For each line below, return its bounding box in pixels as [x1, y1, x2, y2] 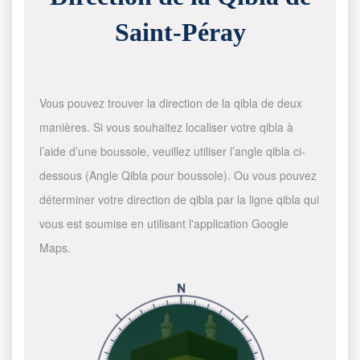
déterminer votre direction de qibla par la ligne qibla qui [39, 191, 320, 207]
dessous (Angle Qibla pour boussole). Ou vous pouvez [39, 167, 317, 183]
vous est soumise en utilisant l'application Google [39, 215, 289, 231]
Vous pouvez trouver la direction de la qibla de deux [39, 95, 303, 111]
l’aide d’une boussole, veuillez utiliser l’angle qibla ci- [39, 143, 306, 159]
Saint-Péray [114, 18, 246, 47]
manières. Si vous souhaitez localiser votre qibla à [39, 119, 294, 135]
